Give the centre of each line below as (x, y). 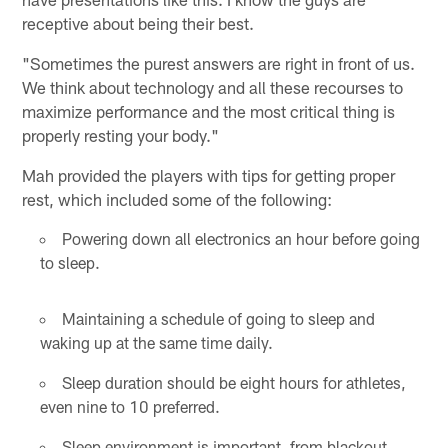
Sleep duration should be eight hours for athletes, (233, 383)
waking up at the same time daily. (156, 343)
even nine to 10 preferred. (129, 407)
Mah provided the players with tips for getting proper (209, 175)
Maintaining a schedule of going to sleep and (218, 319)
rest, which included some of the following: (177, 199)
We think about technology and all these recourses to (213, 87)
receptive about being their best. (138, 23)
